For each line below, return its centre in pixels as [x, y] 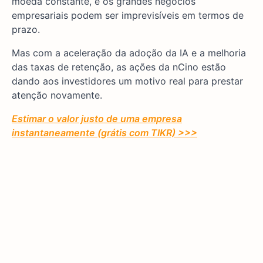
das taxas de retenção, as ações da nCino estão [119, 67]
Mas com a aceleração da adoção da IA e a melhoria [129, 53]
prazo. [26, 30]
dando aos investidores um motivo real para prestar [127, 81]
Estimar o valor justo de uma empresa [97, 119]
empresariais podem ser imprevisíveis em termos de [128, 16]
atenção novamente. [57, 95]
